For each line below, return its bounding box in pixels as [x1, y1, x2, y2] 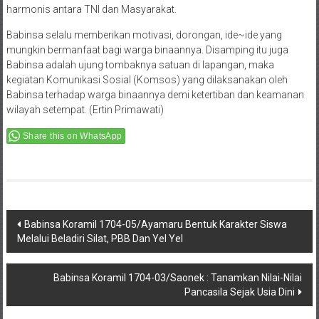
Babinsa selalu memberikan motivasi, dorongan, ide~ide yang [6, 29, 282, 41]
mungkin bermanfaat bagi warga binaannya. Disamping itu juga [6, 44, 288, 56]
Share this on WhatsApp [22, 131, 122, 142]
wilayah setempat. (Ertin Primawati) [6, 104, 164, 116]
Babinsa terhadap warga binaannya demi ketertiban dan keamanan [6, 89, 304, 101]
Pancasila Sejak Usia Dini [184, 286, 296, 298]
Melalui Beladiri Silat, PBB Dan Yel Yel [16, 233, 183, 245]
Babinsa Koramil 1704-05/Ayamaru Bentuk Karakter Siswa [23, 219, 287, 231]
